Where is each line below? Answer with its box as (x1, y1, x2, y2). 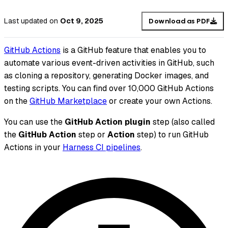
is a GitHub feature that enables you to (61, 45, 206, 56)
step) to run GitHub (135, 129, 209, 140)
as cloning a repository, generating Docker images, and (4, 70, 209, 81)
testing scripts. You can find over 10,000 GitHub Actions (4, 83, 214, 94)
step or (76, 129, 107, 140)
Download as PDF (149, 16, 210, 25)
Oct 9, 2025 (60, 16, 103, 26)
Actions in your (4, 142, 63, 153)
